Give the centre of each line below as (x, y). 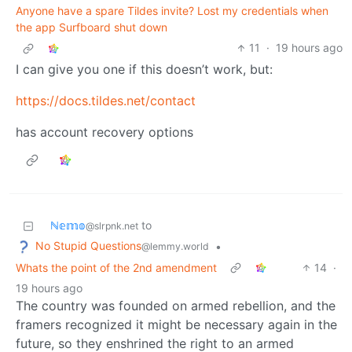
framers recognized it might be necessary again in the (176, 325)
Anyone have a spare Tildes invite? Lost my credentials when (172, 11)
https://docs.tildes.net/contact (106, 101)
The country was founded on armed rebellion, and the (176, 306)
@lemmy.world (175, 247)
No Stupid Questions (88, 246)
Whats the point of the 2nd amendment (116, 268)
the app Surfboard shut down (92, 27)
